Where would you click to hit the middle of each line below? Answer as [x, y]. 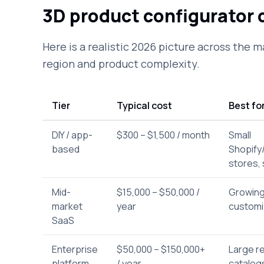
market [67, 206]
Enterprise [75, 249]
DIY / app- [72, 135]
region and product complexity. [121, 64]
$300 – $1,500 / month [163, 135]
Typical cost [144, 105]
